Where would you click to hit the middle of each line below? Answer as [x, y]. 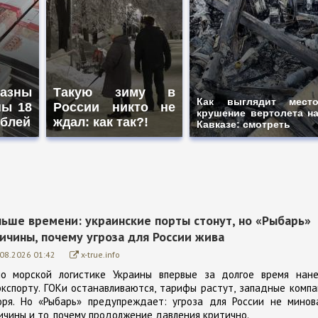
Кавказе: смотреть [243, 124]
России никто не [114, 107]
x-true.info [100, 254]
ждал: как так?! [101, 122]
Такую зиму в [114, 92]
